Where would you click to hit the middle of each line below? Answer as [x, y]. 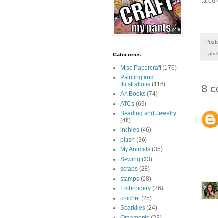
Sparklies [133, 208]
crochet [130, 198]
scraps [129, 169]
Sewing [130, 159]
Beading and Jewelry [148, 114]
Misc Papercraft [141, 68]
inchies [130, 130]
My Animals [135, 150]
